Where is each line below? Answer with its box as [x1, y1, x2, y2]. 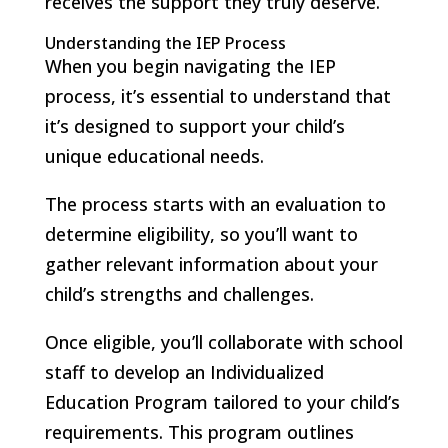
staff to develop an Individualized [44, 359, 324, 384]
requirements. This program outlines [44, 419, 354, 444]
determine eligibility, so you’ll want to [44, 221, 358, 246]
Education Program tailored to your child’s [44, 389, 400, 414]
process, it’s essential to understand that [44, 83, 391, 108]
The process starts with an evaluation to [44, 191, 386, 216]
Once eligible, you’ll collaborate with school [44, 329, 403, 354]
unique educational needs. [44, 143, 264, 168]
